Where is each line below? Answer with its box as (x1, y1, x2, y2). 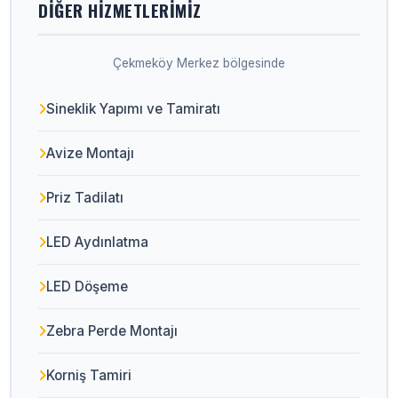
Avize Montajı (46, 145, 135, 162)
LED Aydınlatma (46, 234, 149, 251)
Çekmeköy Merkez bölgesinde (113, 56, 285, 70)
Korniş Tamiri (46, 367, 132, 384)
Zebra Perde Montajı (46, 322, 179, 339)
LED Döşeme (46, 278, 129, 295)
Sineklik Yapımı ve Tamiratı (46, 100, 221, 117)
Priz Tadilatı (46, 189, 124, 206)
